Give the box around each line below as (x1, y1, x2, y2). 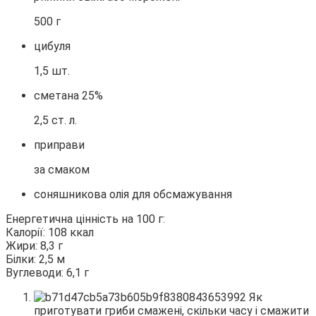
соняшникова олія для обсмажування (34, 188, 232, 202)
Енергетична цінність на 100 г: (6, 212, 165, 226)
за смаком (34, 163, 90, 177)
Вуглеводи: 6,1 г (6, 266, 89, 280)
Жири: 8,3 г (6, 239, 63, 253)
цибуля (34, 39, 71, 54)
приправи (34, 138, 85, 152)
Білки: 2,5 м (6, 253, 65, 267)
